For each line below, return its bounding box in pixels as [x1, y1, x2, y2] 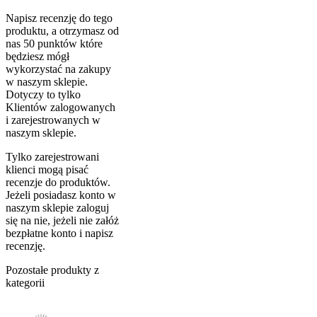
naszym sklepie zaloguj [6, 201, 109, 214]
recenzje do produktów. [6, 175, 110, 188]
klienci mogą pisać [6, 163, 88, 175]
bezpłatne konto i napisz [6, 226, 113, 239]
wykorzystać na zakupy [6, 62, 111, 75]
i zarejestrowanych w [6, 113, 100, 126]
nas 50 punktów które [6, 37, 103, 50]
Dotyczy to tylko [6, 88, 81, 100]
